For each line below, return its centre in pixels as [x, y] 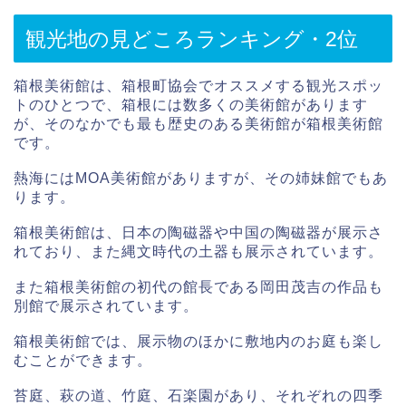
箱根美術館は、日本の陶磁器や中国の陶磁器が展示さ [198, 232]
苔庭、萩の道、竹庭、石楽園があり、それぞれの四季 [198, 395]
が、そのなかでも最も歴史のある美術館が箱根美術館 [198, 123]
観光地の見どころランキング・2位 [192, 39]
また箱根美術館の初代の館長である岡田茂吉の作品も [198, 286]
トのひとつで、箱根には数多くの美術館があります [191, 104]
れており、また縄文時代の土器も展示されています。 [198, 251]
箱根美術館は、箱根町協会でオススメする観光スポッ [198, 85]
